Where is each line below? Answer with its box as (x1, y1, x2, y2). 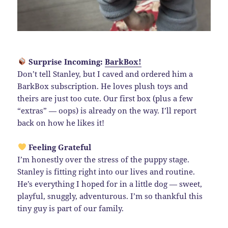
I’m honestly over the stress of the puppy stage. (17, 154, 190, 164)
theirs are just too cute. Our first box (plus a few (17, 93, 193, 103)
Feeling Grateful (28, 141, 91, 152)
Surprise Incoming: (28, 56, 105, 67)
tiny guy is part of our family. (17, 203, 124, 213)
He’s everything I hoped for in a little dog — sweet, (17, 178, 203, 189)
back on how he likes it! (17, 117, 105, 128)
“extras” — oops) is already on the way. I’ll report (17, 105, 197, 116)
